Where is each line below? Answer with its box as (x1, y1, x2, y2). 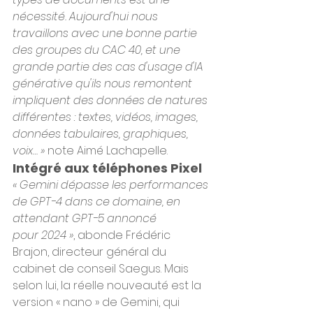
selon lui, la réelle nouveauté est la (13, 277, 204, 293)
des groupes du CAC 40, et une (13, 42, 183, 58)
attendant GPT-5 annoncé (13, 210, 159, 226)
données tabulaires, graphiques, (13, 126, 191, 142)
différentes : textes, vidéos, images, (13, 109, 201, 125)
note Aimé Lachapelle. (45, 143, 168, 159)
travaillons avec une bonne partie (13, 25, 200, 41)
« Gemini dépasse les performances (13, 177, 211, 193)
